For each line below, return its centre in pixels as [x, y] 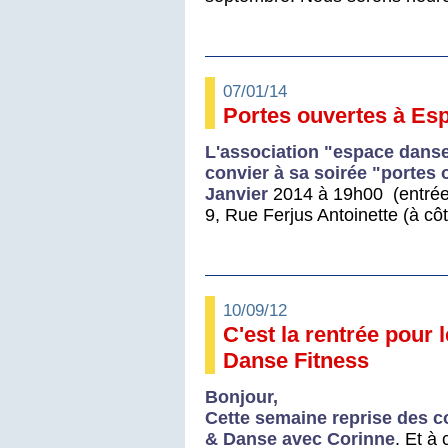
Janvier [236, 193]
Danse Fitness [296, 360]
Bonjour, [241, 396]
